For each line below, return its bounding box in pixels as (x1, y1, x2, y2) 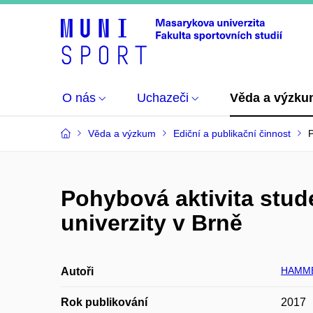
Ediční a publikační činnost (173, 128, 291, 139)
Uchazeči (137, 91, 189, 105)
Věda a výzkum (88, 128, 156, 139)
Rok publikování (61, 296, 147, 308)
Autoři (61, 265, 94, 277)
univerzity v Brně (61, 210, 242, 235)
